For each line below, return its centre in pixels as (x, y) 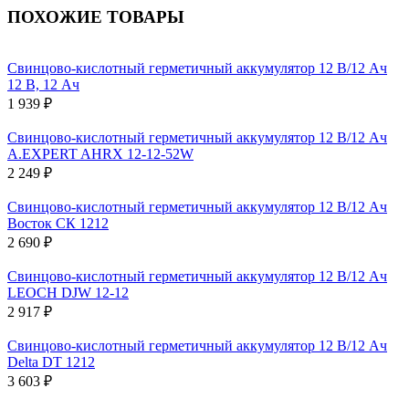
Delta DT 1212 (51, 362)
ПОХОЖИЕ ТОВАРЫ (96, 16)
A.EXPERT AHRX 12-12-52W (100, 154)
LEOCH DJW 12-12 (68, 293)
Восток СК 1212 (58, 224)
